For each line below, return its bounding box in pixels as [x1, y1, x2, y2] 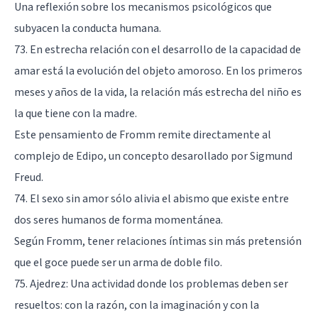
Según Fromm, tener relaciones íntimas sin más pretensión [14, 233, 302, 249]
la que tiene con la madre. [14, 105, 137, 121]
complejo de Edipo [14, 148, 104, 164]
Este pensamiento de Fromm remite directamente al [14, 126, 271, 143]
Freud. [14, 169, 43, 185]
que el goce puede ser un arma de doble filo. [14, 254, 222, 270]
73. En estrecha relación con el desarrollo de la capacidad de [14, 41, 301, 57]
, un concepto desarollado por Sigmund [104, 148, 292, 164]
